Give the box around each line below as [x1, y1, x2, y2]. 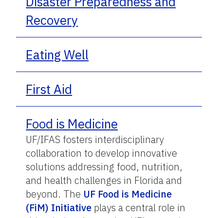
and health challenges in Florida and [26, 173, 182, 187]
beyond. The [26, 187, 84, 200]
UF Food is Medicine [83, 187, 172, 200]
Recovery [26, 11, 78, 28]
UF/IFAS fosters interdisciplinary [26, 132, 164, 146]
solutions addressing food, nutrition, [26, 160, 183, 173]
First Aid [26, 80, 73, 97]
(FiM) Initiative [26, 200, 92, 214]
